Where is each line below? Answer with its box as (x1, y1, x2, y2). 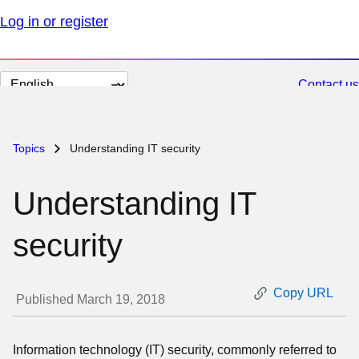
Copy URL (272, 286, 333, 300)
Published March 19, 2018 (16, 292, 166, 306)
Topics (13, 142, 49, 155)
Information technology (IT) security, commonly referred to (13, 343, 337, 357)
